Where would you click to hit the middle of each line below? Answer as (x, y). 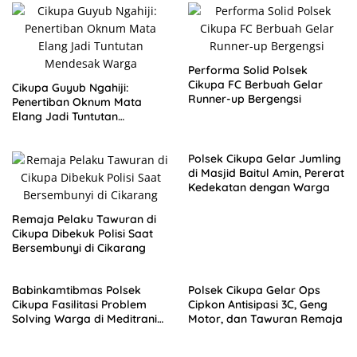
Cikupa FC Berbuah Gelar (255, 84)
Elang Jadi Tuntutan (65, 116)
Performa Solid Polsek (248, 70)
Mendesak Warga (59, 131)
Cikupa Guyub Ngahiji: (70, 88)
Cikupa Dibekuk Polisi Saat (82, 233)
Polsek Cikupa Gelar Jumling (265, 159)
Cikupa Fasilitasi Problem (79, 304)
